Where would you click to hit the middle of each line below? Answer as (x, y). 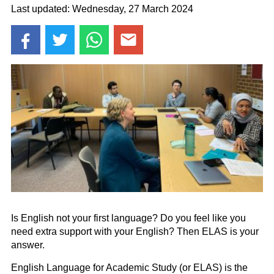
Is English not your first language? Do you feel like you (128, 218)
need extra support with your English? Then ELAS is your (135, 232)
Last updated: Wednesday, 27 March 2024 (102, 9)
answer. (29, 245)
